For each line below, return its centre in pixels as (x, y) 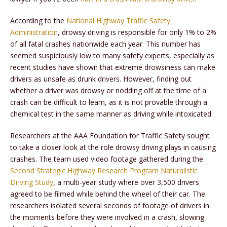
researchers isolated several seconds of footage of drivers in (110, 206)
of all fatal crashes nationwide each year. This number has (105, 44)
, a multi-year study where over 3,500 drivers (126, 182)
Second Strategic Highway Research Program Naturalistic (104, 171)
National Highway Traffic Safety (118, 21)
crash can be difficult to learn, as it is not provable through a (109, 102)
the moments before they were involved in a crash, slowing (107, 217)
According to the (38, 21)
